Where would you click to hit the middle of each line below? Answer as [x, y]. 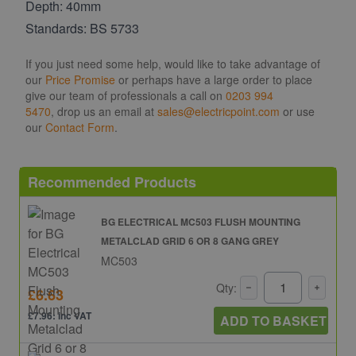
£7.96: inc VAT [60, 316]
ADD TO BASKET [273, 320]
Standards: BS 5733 [82, 28]
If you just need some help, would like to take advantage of [173, 63]
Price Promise [80, 79]
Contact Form [80, 127]
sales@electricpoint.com [219, 111]
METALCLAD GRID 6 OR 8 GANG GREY [190, 240]
